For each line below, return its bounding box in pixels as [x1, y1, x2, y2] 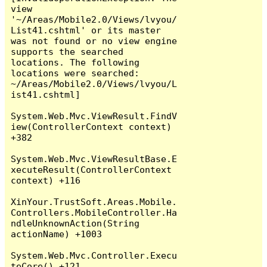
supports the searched [11, 46, 124, 57]
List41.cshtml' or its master [11, 24, 162, 35]
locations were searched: [11, 67, 140, 78]
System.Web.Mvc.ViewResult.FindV [11, 110, 178, 121]
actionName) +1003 [11, 228, 103, 239]
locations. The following [11, 57, 140, 67]
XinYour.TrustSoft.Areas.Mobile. [11, 196, 178, 207]
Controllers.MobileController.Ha [11, 207, 178, 218]
